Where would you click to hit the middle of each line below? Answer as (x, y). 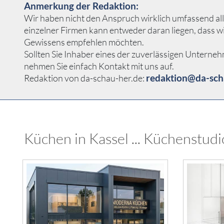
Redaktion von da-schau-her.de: (85, 78)
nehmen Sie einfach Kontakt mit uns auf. (99, 66)
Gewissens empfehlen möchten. (84, 42)
